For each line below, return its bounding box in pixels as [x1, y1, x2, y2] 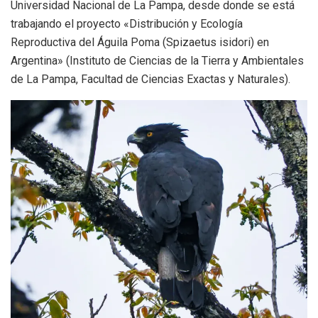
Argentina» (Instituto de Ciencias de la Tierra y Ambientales [11, 53, 304, 67]
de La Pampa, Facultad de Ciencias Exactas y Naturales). [11, 72, 290, 86]
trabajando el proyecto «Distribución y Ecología [11, 16, 243, 31]
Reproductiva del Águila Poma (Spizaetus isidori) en [11, 35, 269, 49]
